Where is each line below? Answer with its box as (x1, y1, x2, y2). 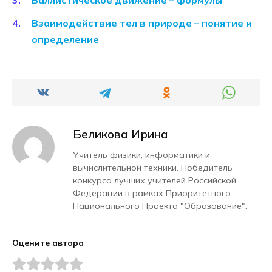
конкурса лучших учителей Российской (73, 175, 236, 186)
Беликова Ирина (73, 127, 168, 142)
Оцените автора (12, 237, 84, 248)
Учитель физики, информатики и (73, 149, 210, 161)
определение (32, 33, 99, 46)
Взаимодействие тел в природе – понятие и (32, 17, 252, 30)
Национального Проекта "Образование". (73, 200, 247, 212)
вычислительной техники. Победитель (73, 162, 233, 174)
